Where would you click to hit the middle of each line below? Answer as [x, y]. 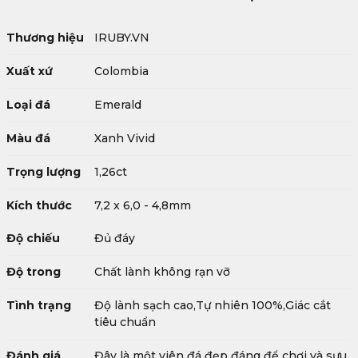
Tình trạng [39, 305]
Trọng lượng [44, 172]
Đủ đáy [115, 238]
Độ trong [34, 272]
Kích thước [39, 205]
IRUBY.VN [122, 38]
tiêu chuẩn [125, 322]
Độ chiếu [33, 238]
